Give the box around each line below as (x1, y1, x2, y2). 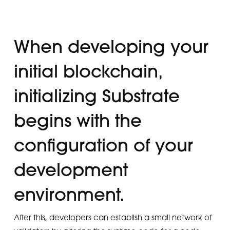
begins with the (13, 109, 142, 131)
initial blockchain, (13, 60, 162, 82)
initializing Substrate (13, 85, 180, 107)
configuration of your (13, 134, 193, 156)
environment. (13, 183, 124, 205)
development (13, 159, 128, 181)
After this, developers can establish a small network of (13, 213, 212, 222)
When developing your (13, 35, 208, 57)
